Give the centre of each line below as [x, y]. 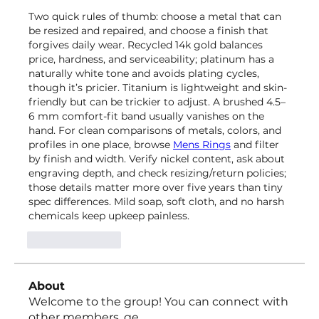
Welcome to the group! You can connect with [158, 302]
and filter [255, 145]
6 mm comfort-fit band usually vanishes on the [146, 116]
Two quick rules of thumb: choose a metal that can [155, 16]
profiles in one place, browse [101, 145]
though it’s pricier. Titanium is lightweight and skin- [158, 88]
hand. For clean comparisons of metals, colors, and [155, 130]
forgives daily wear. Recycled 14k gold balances [146, 45]
